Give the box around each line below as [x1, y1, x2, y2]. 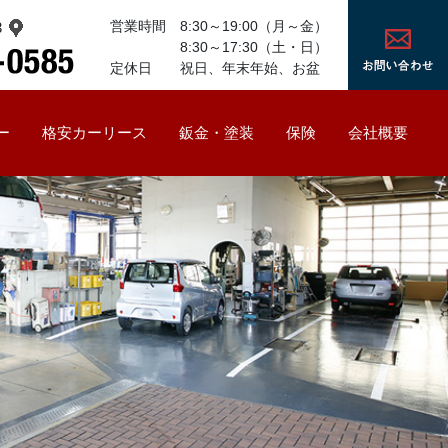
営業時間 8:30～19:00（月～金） [110, 17, 328, 34]
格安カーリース [42, 124, 147, 141]
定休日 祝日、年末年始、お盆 [110, 59, 320, 76]
